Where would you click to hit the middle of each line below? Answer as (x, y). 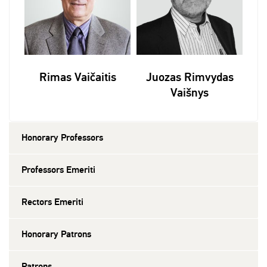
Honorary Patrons (56, 234)
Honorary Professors (62, 137)
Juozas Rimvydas (190, 77)
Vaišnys (190, 92)
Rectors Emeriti (52, 202)
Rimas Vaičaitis (77, 77)
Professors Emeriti (58, 170)
